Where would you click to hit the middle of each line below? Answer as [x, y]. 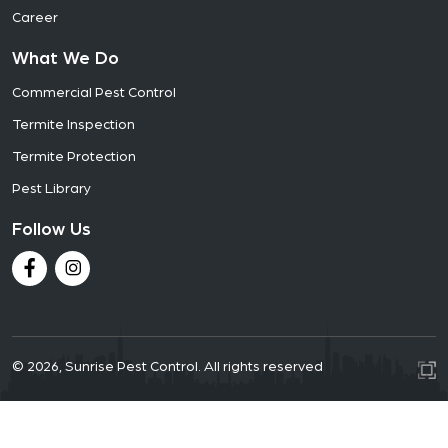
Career [35, 17]
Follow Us [51, 229]
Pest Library [51, 188]
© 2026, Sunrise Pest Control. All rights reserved [167, 366]
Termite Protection [74, 156]
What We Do [65, 58]
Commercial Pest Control [94, 92]
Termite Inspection [73, 124]
